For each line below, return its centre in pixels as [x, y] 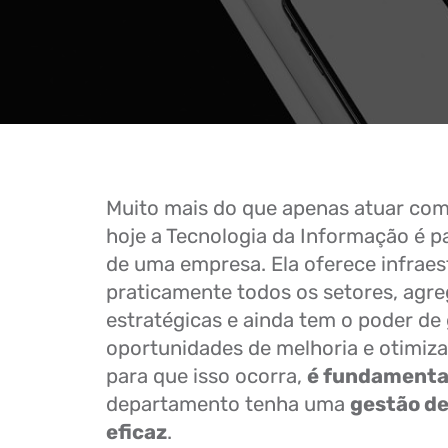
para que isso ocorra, [206, 376]
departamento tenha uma [228, 404]
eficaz [136, 432]
